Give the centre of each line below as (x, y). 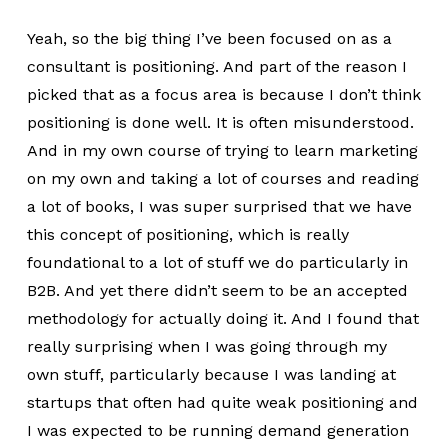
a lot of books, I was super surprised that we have (219, 206)
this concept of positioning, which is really (187, 234)
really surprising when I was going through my (206, 346)
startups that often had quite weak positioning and (222, 402)
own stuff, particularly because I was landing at (211, 374)
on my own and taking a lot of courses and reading (222, 178)
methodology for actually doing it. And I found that (222, 318)
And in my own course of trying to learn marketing (222, 150)
